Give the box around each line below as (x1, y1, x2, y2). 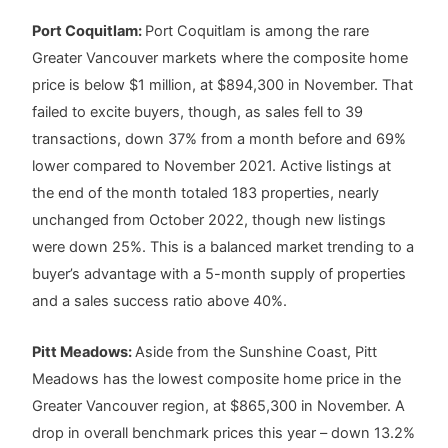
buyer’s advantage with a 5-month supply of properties (32, 265, 407, 284)
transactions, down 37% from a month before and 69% (32, 130, 407, 149)
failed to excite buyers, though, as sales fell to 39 (32, 103, 364, 122)
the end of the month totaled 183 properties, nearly (32, 184, 380, 203)
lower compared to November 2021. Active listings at (32, 157, 392, 176)
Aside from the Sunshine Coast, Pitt (135, 342, 378, 361)
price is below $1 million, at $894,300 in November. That (32, 76, 414, 95)
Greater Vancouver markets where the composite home (32, 49, 409, 68)
